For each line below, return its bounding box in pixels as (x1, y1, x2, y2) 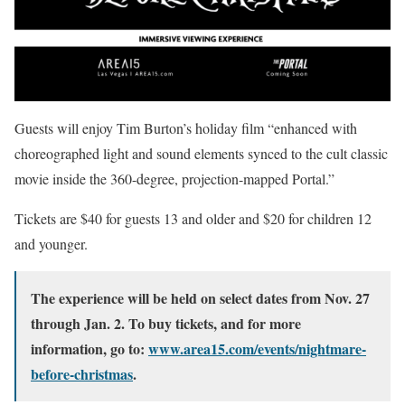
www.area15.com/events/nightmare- (148, 338, 366, 360)
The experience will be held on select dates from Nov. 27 (31, 287, 370, 309)
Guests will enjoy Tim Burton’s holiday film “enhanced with (14, 118, 357, 138)
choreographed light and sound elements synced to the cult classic (14, 144, 388, 164)
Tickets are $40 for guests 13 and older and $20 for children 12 (14, 209, 372, 229)
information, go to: (31, 338, 148, 360)
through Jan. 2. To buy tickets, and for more (31, 313, 301, 334)
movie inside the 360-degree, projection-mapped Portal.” (14, 169, 334, 189)
